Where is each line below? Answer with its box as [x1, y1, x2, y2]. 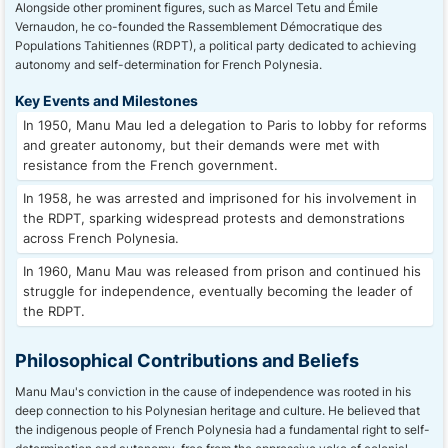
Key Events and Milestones [15, 92, 198, 109]
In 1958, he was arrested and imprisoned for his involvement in [23, 191, 417, 206]
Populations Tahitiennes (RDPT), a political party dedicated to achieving [15, 38, 416, 53]
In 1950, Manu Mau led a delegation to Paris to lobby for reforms [23, 118, 427, 133]
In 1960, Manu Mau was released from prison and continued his [23, 264, 421, 279]
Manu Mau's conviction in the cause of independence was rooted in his [15, 384, 411, 399]
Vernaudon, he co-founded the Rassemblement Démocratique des [15, 19, 382, 34]
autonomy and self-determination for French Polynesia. [15, 57, 322, 72]
